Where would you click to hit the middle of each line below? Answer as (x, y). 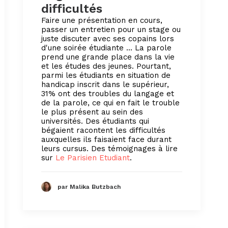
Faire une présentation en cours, (102, 20)
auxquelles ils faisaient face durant (106, 139)
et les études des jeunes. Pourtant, (106, 66)
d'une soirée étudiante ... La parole (106, 48)
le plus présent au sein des (92, 112)
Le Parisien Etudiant (93, 158)
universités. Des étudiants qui (95, 121)
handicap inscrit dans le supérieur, (105, 84)
